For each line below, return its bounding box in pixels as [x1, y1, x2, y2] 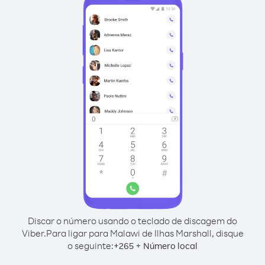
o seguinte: [67, 240, 114, 251]
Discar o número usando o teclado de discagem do [28, 215, 237, 227]
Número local [143, 240, 198, 251]
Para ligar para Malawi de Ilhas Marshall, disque [46, 227, 244, 239]
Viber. [21, 227, 46, 239]
